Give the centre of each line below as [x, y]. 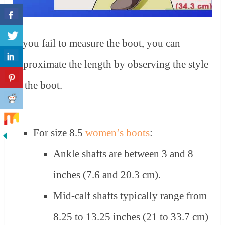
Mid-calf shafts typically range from [130, 196]
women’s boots [118, 132]
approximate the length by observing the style [111, 65]
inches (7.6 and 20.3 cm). [107, 175]
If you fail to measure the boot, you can [97, 43]
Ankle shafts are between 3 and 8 [123, 153]
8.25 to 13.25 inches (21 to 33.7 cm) [131, 217]
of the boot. [38, 86]
